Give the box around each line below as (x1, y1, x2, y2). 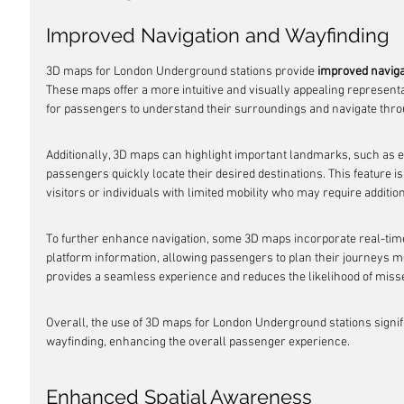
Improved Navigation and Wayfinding (46, 23, 390, 47)
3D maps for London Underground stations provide (46, 64, 317, 79)
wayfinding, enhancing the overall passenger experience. (46, 335, 350, 350)
